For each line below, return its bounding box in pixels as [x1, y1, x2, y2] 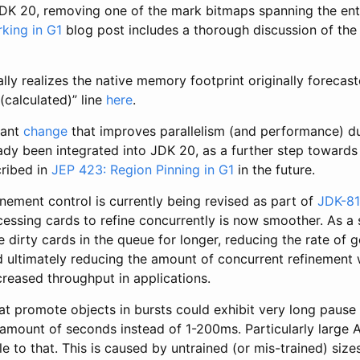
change [23, 122, 67, 139]
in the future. [234, 161, 315, 178]
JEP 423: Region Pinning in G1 [51, 161, 234, 178]
